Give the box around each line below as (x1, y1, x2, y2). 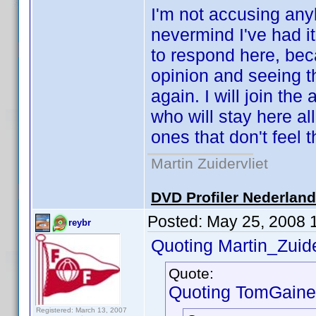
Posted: (147, 212, 207, 231)
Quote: (169, 265, 214, 281)
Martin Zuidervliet (151, 155, 268, 171)
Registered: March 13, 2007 (36, 306, 127, 314)
